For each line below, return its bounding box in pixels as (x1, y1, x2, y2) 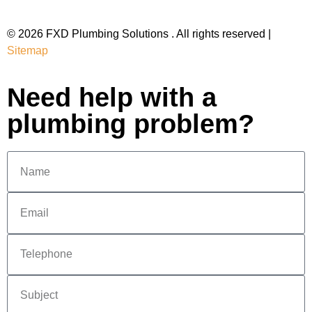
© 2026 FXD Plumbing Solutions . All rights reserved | (7, 28, 271, 40)
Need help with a (7, 83, 217, 113)
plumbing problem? (7, 109, 254, 139)
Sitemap (7, 45, 48, 57)
